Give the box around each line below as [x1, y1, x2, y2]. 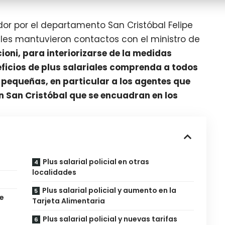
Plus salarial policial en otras [42, 157, 149, 167]
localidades [32, 167, 76, 178]
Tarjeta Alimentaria [32, 196, 105, 206]
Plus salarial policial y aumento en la [42, 185, 176, 196]
